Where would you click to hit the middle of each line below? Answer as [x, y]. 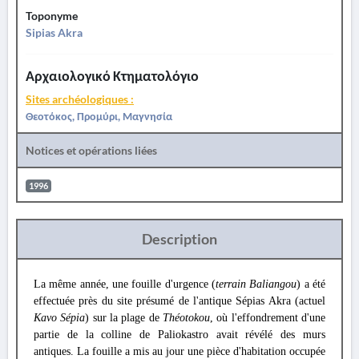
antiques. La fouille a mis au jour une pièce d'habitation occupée [179, 351]
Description [179, 239]
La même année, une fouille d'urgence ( [125, 284]
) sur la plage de [124, 318]
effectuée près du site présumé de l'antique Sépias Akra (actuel [179, 301]
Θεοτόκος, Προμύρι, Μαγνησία [99, 116]
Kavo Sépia [60, 318]
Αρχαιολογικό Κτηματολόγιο [112, 76]
